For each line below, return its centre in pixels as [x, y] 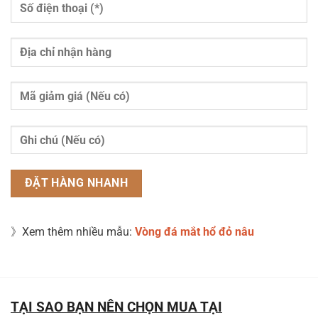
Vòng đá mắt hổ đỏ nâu [194, 232]
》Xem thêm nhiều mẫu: [73, 232]
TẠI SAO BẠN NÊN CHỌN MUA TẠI [116, 307]
